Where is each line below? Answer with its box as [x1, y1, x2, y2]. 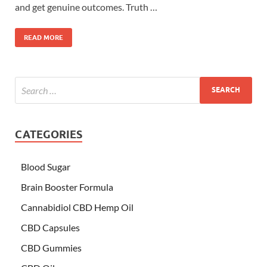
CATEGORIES [15, 128, 82, 141]
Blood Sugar [21, 160, 70, 172]
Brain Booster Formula [21, 181, 113, 193]
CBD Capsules [21, 221, 80, 233]
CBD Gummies [21, 241, 82, 253]
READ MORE [24, 33, 63, 42]
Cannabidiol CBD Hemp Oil [21, 201, 133, 213]
